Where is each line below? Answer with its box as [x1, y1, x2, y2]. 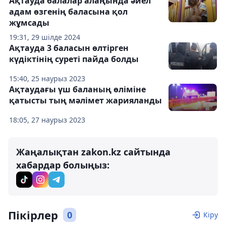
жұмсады [9, 17, 49, 28]
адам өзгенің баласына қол [9, 6, 128, 17]
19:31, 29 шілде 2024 [9, 32, 80, 42]
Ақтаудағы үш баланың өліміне [9, 84, 146, 95]
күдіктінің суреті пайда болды [9, 53, 139, 65]
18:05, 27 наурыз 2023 [9, 115, 85, 125]
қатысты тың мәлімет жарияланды [9, 95, 162, 106]
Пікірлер [8, 207, 58, 222]
